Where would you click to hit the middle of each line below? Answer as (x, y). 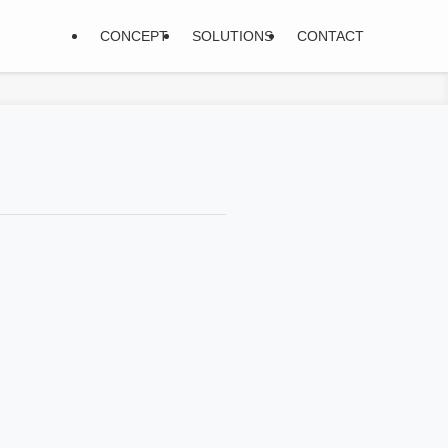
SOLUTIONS (232, 36)
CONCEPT (134, 36)
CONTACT (330, 36)
